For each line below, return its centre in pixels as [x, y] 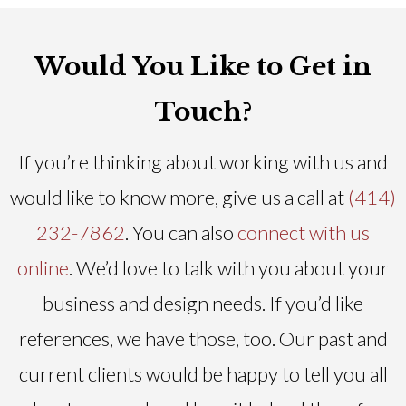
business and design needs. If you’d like [203, 303]
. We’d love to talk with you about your [229, 267]
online [43, 267]
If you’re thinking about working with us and [203, 161]
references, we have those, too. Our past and [203, 338]
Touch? [203, 111]
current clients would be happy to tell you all [203, 373]
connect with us [304, 232]
